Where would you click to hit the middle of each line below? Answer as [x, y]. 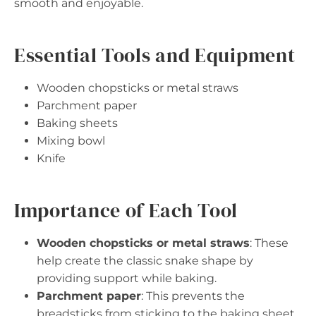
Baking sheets [77, 123]
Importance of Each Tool [126, 210]
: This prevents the [193, 296]
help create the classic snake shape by [145, 260]
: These [269, 243]
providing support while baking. [127, 278]
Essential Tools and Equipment [155, 55]
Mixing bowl [71, 140]
